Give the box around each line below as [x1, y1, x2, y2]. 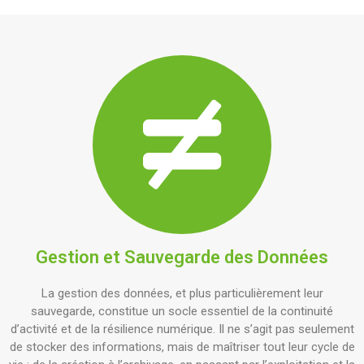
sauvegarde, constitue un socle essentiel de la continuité [31, 304, 333, 318]
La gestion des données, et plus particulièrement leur [41, 286, 323, 301]
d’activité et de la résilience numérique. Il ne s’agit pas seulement [10, 322, 354, 336]
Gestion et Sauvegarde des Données [36, 247, 328, 267]
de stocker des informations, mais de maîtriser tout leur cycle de [9, 340, 355, 354]
